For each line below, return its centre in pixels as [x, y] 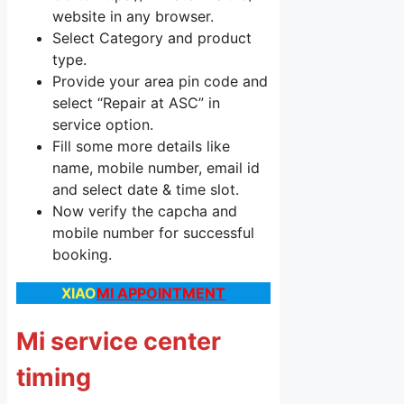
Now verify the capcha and [145, 211]
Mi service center [119, 342]
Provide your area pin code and [160, 81]
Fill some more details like [141, 146]
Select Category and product [152, 37]
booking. [82, 254]
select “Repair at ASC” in [136, 102]
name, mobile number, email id [156, 167]
